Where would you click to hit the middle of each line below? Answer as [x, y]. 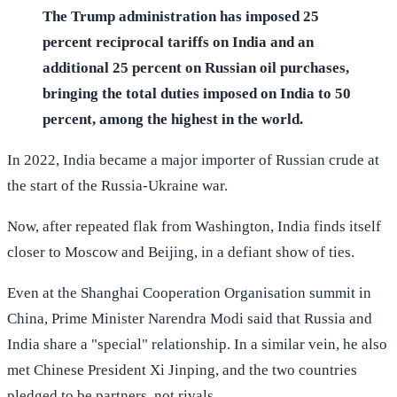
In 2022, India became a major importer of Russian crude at [193, 160]
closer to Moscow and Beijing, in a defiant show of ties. [181, 252]
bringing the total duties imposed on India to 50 [197, 93]
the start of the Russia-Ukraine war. [117, 185]
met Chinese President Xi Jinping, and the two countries [182, 370]
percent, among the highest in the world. [173, 119]
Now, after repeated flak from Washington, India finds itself [194, 226]
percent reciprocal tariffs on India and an [178, 42]
